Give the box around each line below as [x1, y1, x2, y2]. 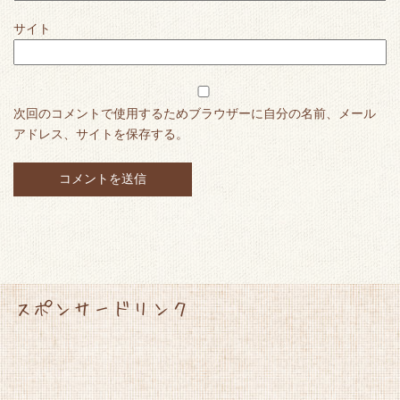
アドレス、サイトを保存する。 [13, 126, 188, 141]
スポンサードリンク [13, 296, 190, 317]
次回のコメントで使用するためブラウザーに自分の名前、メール [13, 105, 376, 121]
